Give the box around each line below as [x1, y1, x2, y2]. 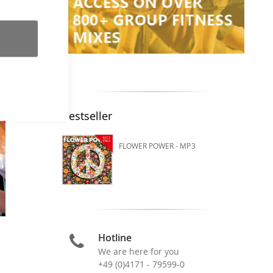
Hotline [97, 230, 132, 244]
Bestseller [61, 108, 112, 123]
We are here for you [97, 245, 179, 257]
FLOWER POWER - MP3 [118, 140, 196, 151]
